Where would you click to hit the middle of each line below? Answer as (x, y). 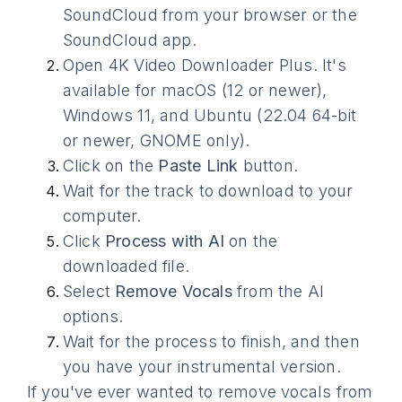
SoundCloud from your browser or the (210, 15)
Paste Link (198, 166)
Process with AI (165, 241)
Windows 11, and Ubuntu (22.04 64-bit (210, 115)
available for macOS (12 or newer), (195, 90)
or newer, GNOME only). (156, 140)
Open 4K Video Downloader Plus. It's (204, 65)
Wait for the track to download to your (208, 191)
